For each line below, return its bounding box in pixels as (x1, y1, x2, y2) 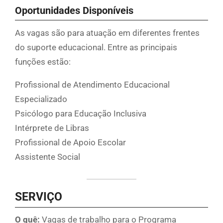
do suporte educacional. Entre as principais (15, 42, 177, 53)
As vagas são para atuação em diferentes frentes (15, 28, 200, 38)
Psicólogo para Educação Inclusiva (15, 109, 146, 119)
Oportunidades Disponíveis (15, 4, 133, 17)
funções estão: (15, 57, 71, 67)
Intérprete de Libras (15, 123, 89, 133)
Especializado (15, 94, 67, 105)
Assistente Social (15, 152, 80, 162)
